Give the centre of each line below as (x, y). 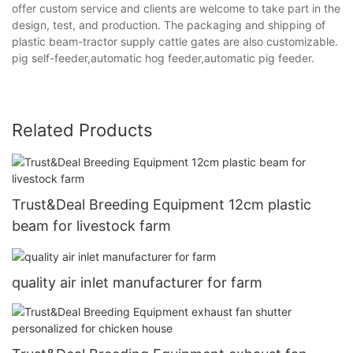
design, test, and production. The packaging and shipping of (169, 24)
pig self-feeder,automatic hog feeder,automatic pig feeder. (163, 58)
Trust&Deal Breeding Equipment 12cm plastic (162, 204)
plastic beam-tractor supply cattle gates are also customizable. (175, 41)
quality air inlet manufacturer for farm (137, 282)
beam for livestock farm (91, 225)
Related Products (82, 130)
